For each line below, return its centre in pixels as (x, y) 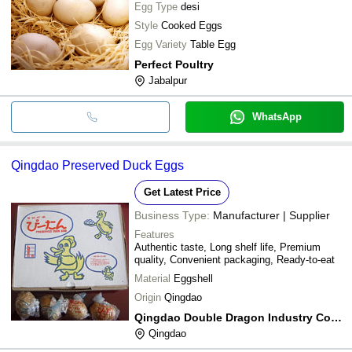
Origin (148, 297)
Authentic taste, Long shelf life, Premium (227, 247)
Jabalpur (168, 80)
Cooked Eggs (192, 25)
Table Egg (213, 44)
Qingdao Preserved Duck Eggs (97, 165)
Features (154, 234)
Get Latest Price (182, 192)
